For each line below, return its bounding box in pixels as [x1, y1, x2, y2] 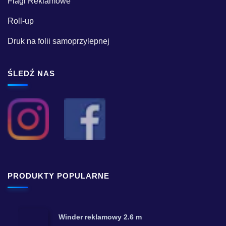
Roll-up [8, 16, 34, 25]
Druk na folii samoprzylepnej [8, 36, 109, 45]
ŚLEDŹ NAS [8, 69, 55, 78]
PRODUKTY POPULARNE [8, 172, 109, 180]
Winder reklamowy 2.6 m [58, 212, 142, 221]
